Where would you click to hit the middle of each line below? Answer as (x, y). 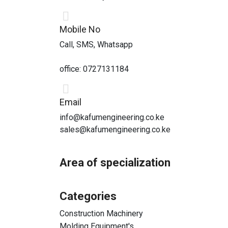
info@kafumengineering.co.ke (112, 117)
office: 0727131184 (94, 69)
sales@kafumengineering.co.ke (115, 130)
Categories (88, 196)
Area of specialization (115, 163)
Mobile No (80, 29)
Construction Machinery (101, 213)
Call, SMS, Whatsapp (96, 45)
